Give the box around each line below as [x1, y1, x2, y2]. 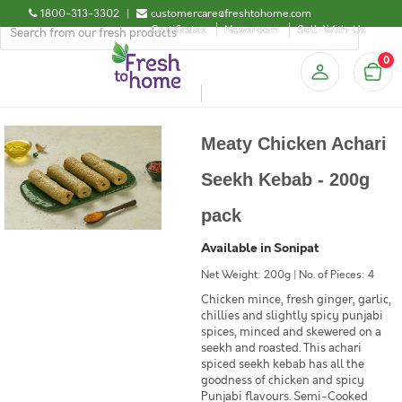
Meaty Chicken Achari [201, 134, 387, 153]
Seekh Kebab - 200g [201, 170, 370, 189]
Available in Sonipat [201, 239, 319, 257]
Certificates [151, 22, 206, 37]
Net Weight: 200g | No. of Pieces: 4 [201, 267, 374, 282]
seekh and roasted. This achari [201, 340, 362, 356]
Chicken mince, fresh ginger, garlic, [201, 292, 391, 308]
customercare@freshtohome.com [151, 6, 311, 21]
